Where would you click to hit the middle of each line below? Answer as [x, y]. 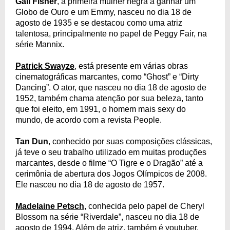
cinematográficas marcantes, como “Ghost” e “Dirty [107, 76]
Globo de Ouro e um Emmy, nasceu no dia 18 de [103, 12]
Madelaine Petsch [50, 206]
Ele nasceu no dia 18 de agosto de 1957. [90, 184]
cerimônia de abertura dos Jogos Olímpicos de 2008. [111, 174]
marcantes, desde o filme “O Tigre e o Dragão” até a [109, 163]
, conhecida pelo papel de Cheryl [144, 206]
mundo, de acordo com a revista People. [89, 120]
